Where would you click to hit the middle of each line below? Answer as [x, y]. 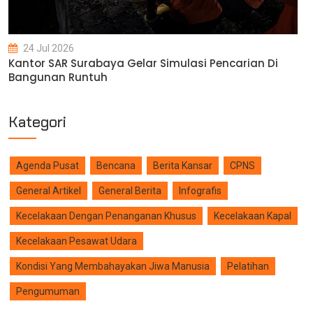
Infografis [200, 191]
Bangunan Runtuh [58, 78]
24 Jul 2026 [48, 49]
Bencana [116, 166]
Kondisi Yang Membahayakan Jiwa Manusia [113, 267]
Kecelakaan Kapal [253, 216]
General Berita [130, 191]
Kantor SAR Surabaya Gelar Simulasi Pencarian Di [143, 64]
